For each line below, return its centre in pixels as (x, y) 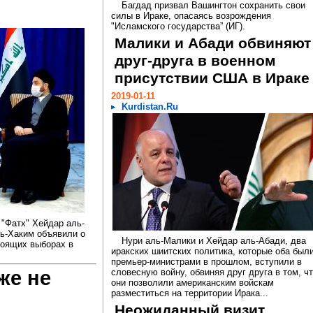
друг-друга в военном (195, 61)
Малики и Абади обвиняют (213, 43)
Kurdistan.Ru (150, 107)
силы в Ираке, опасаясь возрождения (191, 16)
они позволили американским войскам (192, 283)
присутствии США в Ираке (212, 78)
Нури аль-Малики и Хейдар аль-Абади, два (214, 241)
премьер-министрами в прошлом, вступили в (206, 262)
